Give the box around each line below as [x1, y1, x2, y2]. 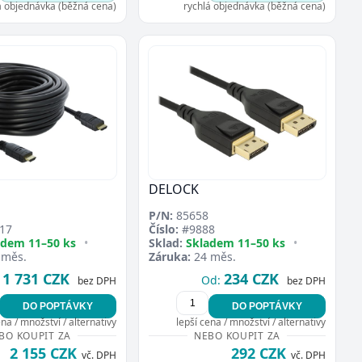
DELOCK [149, 179, 199, 198]
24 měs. [191, 248, 236, 264]
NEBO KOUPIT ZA [193, 328, 281, 343]
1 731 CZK [2, 268, 69, 288]
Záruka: [149, 248, 191, 264]
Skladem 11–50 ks [186, 234, 285, 250]
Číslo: [149, 221, 179, 237]
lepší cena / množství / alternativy [176, 314, 326, 329]
